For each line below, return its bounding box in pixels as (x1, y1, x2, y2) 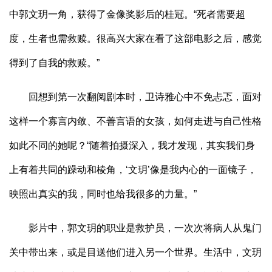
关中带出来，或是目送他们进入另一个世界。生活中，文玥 (9, 247, 262, 258)
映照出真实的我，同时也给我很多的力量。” (9, 189, 197, 200)
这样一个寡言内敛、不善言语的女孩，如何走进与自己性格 (9, 116, 262, 127)
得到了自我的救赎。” (9, 58, 100, 69)
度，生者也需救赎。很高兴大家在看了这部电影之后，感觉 (9, 33, 262, 44)
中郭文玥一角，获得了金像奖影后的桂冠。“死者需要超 (9, 9, 245, 20)
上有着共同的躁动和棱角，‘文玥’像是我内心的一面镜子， (9, 165, 257, 175)
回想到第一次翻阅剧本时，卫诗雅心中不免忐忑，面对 (9, 92, 262, 103)
